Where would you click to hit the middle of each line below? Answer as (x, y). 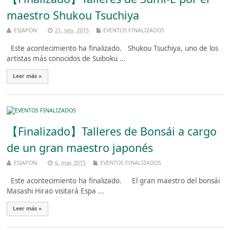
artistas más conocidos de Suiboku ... (66, 59)
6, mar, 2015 (71, 162)
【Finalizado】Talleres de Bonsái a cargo (112, 131)
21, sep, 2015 (72, 30)
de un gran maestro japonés (80, 148)
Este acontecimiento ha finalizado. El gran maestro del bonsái (113, 181)
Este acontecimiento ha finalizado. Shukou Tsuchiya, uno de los (113, 49)
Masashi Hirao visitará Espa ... (56, 191)
